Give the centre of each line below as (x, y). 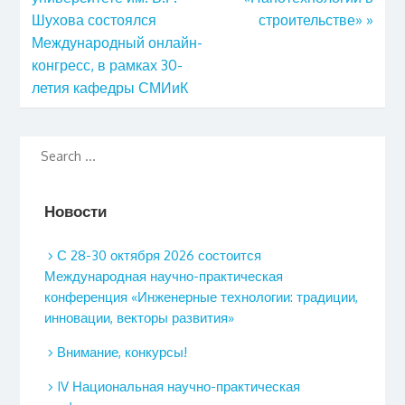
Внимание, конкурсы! (122, 352)
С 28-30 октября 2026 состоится (160, 256)
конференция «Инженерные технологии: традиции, (202, 297)
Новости (76, 210)
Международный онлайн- (117, 42)
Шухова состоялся (94, 19)
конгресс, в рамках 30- (107, 65)
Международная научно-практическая (164, 277)
